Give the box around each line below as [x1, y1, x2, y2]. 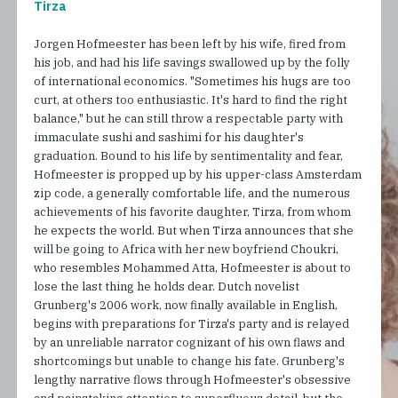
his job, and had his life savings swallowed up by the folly [34, 55, 351, 71]
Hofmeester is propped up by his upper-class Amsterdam [34, 167, 362, 183]
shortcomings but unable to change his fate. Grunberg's [34, 354, 346, 370]
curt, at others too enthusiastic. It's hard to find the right [34, 92, 348, 108]
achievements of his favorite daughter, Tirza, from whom [34, 204, 352, 220]
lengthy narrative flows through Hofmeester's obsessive [34, 372, 352, 388]
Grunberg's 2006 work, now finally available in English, [34, 298, 338, 314]
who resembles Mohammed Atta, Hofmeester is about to [34, 260, 352, 276]
